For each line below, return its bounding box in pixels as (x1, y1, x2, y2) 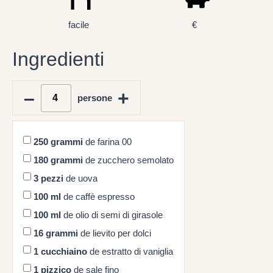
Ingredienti (12, 48, 104, 71)
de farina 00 (83, 136, 132, 147)
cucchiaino (41, 246, 87, 257)
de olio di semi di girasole (61, 209, 163, 220)
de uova (63, 172, 97, 183)
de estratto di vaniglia (87, 246, 173, 257)
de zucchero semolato (83, 154, 174, 165)
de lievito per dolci (78, 227, 151, 238)
